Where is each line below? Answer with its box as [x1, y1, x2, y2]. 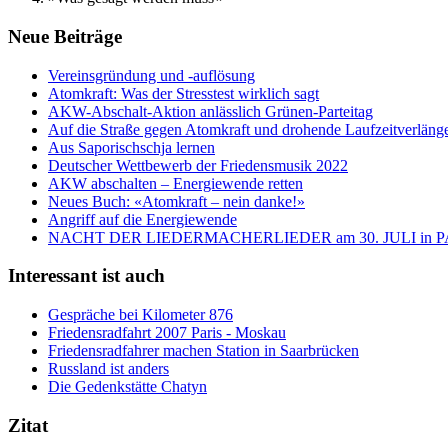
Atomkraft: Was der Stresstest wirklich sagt [48, 84, 319, 102]
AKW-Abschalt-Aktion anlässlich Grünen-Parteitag [48, 102, 373, 120]
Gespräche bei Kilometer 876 [48, 306, 233, 324]
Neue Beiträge [8, 26, 122, 48]
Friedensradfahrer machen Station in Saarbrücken [48, 342, 359, 360]
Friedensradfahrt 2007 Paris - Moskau [48, 324, 286, 342]
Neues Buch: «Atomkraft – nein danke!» [48, 192, 305, 210]
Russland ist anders [48, 360, 169, 378]
